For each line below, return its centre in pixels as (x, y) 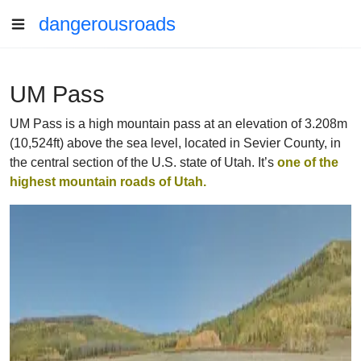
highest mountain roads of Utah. (108, 182)
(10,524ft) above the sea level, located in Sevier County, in (175, 143)
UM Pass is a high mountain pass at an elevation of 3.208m (178, 124)
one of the (308, 162)
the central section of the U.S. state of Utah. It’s (143, 162)
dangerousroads (107, 24)
